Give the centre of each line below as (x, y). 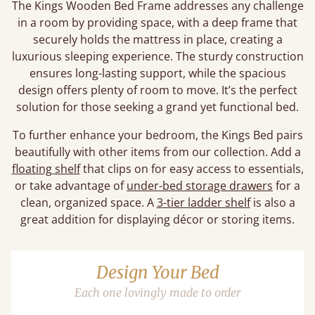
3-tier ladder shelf (203, 202)
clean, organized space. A (88, 202)
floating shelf (46, 169)
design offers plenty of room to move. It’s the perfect (157, 90)
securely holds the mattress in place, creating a (157, 39)
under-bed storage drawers (200, 186)
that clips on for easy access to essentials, (192, 169)
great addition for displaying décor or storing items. (157, 219)
